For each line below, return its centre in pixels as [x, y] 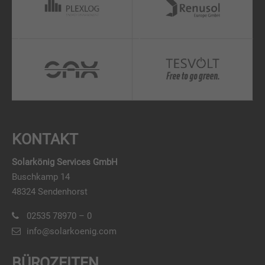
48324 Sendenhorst [50, 192]
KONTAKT [45, 140]
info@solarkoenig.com [72, 231]
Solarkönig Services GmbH [65, 162]
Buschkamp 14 [41, 177]
